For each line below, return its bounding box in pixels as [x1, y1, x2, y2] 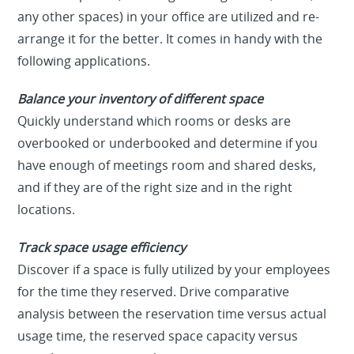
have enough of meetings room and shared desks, [17, 156, 317, 175]
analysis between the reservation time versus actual [17, 305, 327, 323]
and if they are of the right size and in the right [17, 179, 293, 197]
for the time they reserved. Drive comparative [17, 283, 290, 301]
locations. [17, 201, 76, 219]
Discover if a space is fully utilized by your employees [17, 261, 331, 279]
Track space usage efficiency [17, 239, 186, 257]
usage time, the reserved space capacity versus [17, 327, 299, 345]
